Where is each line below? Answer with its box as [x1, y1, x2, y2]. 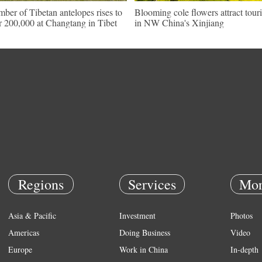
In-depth [230, 244, 258, 255]
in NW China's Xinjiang [135, 16, 224, 29]
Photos [230, 210, 253, 221]
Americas [8, 227, 39, 238]
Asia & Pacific [8, 210, 56, 221]
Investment [119, 210, 156, 221]
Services [128, 175, 176, 194]
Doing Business [119, 227, 170, 238]
